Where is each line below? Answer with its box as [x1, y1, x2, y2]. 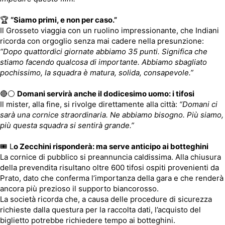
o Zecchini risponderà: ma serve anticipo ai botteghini [14, 142, 208, 152]
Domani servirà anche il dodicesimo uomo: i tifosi [17, 89, 194, 99]
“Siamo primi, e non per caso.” [11, 15, 117, 25]
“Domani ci [179, 99, 217, 109]
